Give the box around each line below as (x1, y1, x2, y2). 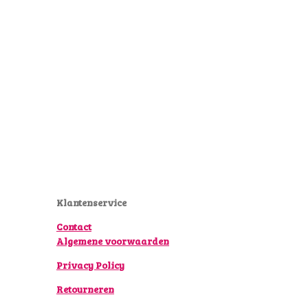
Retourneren (56, 283, 114, 296)
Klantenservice (56, 196, 126, 210)
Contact (56, 220, 91, 234)
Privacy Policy (56, 258, 124, 272)
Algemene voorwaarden (56, 234, 169, 248)
